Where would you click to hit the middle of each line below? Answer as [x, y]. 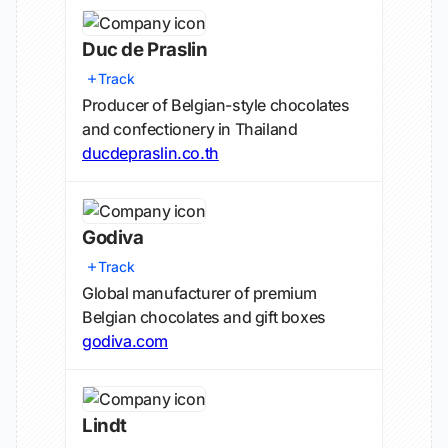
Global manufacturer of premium [200, 293]
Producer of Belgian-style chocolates [216, 105]
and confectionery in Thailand [190, 129]
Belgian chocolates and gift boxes [204, 317]
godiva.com [125, 341]
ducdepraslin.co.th [150, 153]
